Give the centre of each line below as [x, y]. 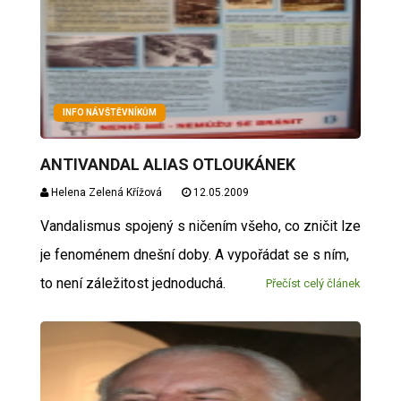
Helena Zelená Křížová [105, 192]
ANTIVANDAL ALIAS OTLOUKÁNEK [167, 164]
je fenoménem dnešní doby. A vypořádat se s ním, [194, 255]
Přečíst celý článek [314, 283]
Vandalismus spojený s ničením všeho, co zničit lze [200, 226]
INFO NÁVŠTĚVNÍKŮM [109, 112]
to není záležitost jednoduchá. [132, 283]
